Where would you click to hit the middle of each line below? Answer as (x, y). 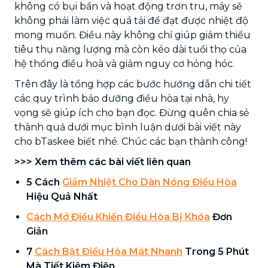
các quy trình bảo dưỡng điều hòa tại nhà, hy (122, 98)
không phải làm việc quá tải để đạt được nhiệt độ (131, 20)
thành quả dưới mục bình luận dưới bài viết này (128, 127)
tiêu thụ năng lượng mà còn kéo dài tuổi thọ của (130, 49)
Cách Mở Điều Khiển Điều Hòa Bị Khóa (118, 217)
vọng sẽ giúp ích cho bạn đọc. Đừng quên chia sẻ (132, 112)
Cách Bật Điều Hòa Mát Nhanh (109, 251)
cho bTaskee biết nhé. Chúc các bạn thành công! (131, 141)
